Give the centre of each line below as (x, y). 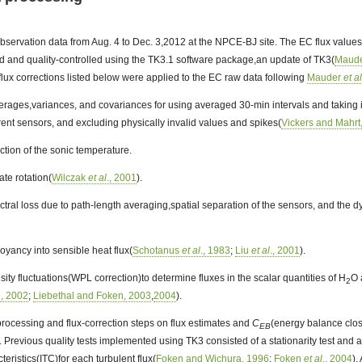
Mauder (326, 78)
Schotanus (158, 251)
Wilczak (70, 178)
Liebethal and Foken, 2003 (93, 296)
